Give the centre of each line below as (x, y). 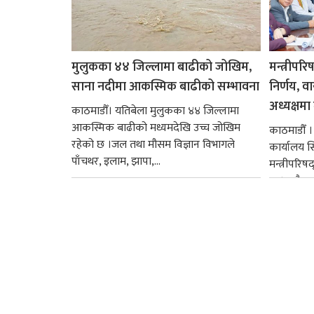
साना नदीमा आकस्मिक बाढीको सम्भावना (165, 87)
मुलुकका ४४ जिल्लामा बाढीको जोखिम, (162, 67)
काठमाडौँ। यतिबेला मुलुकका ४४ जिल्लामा (155, 111)
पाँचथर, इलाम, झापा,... (116, 161)
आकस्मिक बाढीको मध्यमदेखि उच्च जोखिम (156, 128)
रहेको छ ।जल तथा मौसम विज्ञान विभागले (153, 144)
